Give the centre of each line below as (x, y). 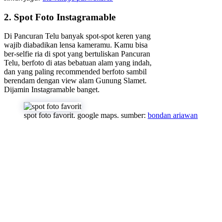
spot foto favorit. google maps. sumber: (86, 115)
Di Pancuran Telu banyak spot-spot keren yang (77, 36)
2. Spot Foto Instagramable (60, 17)
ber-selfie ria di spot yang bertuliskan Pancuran (77, 54)
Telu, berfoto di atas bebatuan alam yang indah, (78, 63)
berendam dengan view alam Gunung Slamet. (75, 81)
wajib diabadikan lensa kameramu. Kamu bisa (76, 45)
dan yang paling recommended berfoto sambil (75, 72)
